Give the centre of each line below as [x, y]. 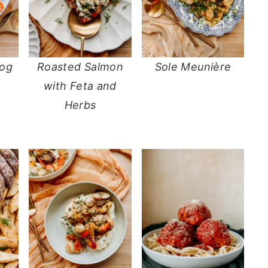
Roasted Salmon [80, 67]
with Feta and [80, 86]
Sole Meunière [193, 67]
